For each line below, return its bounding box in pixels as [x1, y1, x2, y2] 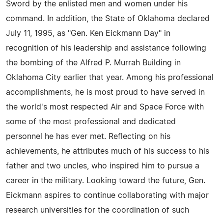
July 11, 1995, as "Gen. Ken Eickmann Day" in [6, 29, 170, 37]
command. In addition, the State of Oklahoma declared [6, 14, 210, 23]
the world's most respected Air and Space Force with [6, 103, 204, 111]
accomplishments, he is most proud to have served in [6, 88, 205, 96]
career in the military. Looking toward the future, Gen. [6, 176, 205, 185]
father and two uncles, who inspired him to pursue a [6, 162, 199, 170]
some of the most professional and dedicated [6, 117, 176, 126]
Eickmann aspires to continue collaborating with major [6, 191, 209, 199]
